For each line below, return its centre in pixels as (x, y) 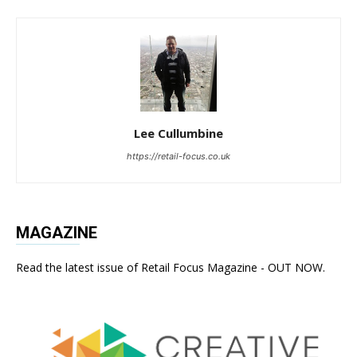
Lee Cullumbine (178, 133)
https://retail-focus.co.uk (178, 156)
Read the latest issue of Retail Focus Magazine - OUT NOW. (171, 267)
